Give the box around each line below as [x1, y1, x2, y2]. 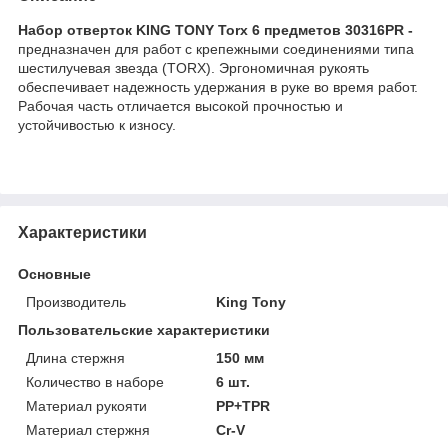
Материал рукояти [26, 397, 147, 414]
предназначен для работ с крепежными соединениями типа [18, 40, 414, 57]
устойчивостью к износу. [18, 116, 176, 133]
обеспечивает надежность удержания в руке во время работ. [18, 78, 418, 95]
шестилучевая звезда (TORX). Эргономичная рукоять [18, 59, 369, 76]
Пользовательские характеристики [18, 321, 270, 338]
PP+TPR [216, 397, 271, 414]
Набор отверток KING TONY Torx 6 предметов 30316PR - [18, 21, 413, 38]
